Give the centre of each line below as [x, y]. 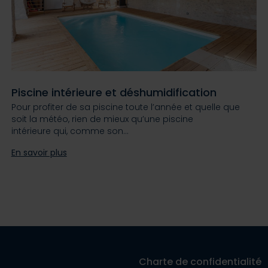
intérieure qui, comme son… [70, 131]
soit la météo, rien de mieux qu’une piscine [102, 119]
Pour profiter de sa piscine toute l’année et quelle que [125, 107]
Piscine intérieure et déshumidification [114, 93]
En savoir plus [39, 153]
